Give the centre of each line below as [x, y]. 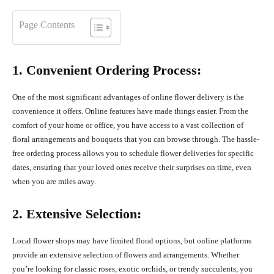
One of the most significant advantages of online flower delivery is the [128, 97]
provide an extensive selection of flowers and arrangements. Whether [126, 255]
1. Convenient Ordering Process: [107, 70]
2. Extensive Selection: [77, 214]
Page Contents [47, 25]
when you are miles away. [54, 182]
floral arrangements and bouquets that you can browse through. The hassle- [136, 139]
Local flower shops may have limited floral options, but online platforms [132, 241]
